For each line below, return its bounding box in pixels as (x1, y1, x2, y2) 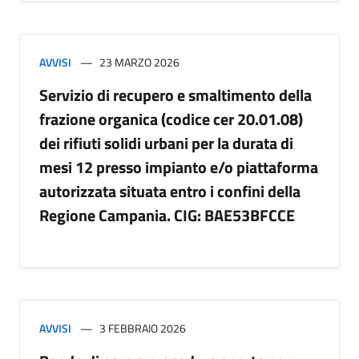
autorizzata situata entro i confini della (39, 179, 301, 204)
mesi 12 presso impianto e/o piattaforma (39, 155, 318, 179)
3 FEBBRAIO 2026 (99, 320, 186, 337)
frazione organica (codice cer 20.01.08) (39, 107, 303, 131)
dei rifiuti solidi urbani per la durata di (39, 131, 293, 155)
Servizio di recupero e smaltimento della (39, 83, 312, 107)
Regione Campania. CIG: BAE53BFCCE (39, 203, 295, 228)
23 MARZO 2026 (99, 54, 179, 71)
